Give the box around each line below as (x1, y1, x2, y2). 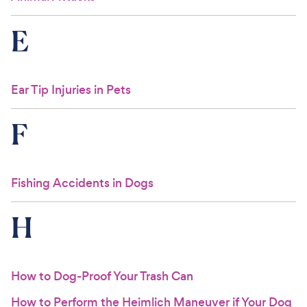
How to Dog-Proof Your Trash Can (11, 268, 193, 284)
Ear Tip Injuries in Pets (11, 82, 131, 98)
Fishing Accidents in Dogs (11, 175, 153, 191)
